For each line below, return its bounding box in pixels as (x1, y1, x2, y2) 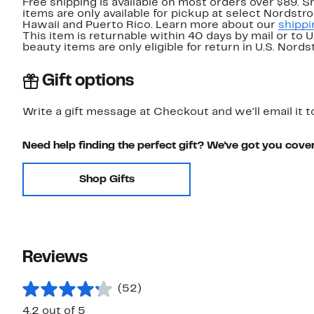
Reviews (22, 250, 88, 266)
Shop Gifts (78, 175, 135, 185)
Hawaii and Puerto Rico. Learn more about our (22, 20, 278, 31)
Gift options (42, 74, 134, 90)
